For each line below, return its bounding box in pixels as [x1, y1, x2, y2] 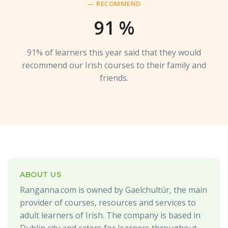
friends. [100, 72, 128, 83]
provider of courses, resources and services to [20, 196, 196, 208]
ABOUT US [20, 169, 61, 179]
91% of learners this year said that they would [27, 46, 201, 58]
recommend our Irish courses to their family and [22, 59, 206, 71]
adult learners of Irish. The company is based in [20, 209, 201, 221]
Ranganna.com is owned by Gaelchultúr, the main [20, 184, 207, 195]
